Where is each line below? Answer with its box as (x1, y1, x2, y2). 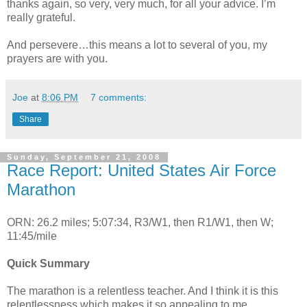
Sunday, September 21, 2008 (7, 153, 161, 162)
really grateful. (7, 12, 75, 24)
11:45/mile (7, 230, 57, 243)
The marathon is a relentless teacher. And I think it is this (7, 285, 278, 297)
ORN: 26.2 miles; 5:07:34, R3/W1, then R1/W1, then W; (7, 217, 273, 229)
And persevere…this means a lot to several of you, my (7, 39, 267, 51)
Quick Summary (7, 258, 90, 270)
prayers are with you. (7, 53, 108, 65)
